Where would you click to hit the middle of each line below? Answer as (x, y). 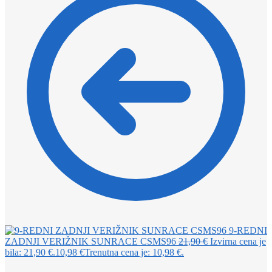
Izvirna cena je (238, 241)
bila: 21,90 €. (30, 252)
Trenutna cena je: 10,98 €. (134, 252)
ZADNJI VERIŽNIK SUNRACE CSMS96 (90, 241)
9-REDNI (248, 230)
